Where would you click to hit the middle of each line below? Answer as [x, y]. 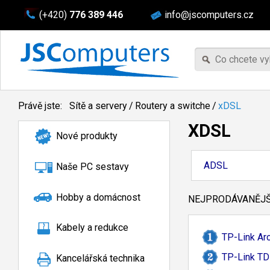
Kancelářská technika [100, 259]
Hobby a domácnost [98, 197]
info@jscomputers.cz [209, 15]
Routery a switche [173, 106]
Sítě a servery [98, 106]
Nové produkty [87, 136]
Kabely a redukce [92, 228]
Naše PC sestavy [93, 166]
